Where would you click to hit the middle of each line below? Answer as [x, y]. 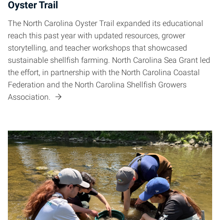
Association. [30, 97]
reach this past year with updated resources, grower [96, 36]
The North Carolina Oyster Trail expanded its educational [106, 24]
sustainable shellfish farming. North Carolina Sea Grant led [109, 60]
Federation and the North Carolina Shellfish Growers [97, 85]
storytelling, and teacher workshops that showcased [97, 48]
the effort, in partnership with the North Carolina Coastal [104, 73]
